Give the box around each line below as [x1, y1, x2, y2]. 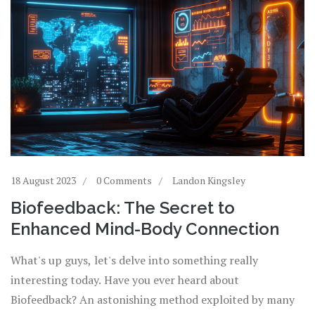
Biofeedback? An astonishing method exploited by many [11, 292, 295, 308]
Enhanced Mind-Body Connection [11, 219, 279, 240]
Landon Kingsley [172, 174, 245, 188]
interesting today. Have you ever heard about [11, 272, 239, 288]
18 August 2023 [11, 174, 76, 188]
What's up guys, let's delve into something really [11, 252, 258, 269]
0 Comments [96, 174, 152, 188]
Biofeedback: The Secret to [11, 198, 235, 219]
